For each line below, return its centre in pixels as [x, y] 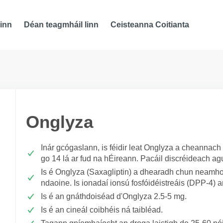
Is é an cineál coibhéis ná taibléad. [102, 210]
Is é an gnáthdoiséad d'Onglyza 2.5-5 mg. [114, 196]
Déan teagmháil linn [61, 25]
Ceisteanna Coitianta [150, 25]
